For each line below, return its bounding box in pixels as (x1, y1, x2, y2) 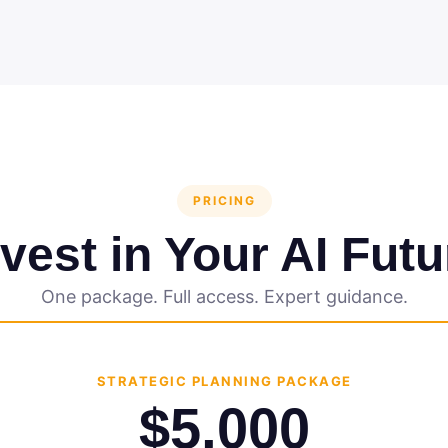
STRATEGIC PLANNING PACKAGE (96, 373, 352, 389)
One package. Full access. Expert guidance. (40, 286, 408, 307)
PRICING (192, 193, 256, 208)
